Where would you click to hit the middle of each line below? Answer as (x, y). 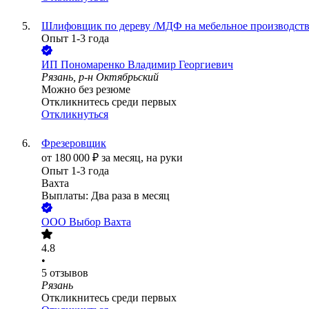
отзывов (69, 273)
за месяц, (124, 158)
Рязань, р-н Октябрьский (100, 77)
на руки (165, 158)
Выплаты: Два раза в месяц (106, 196)
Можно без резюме (86, 90)
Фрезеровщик (74, 143)
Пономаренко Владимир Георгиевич (147, 65)
